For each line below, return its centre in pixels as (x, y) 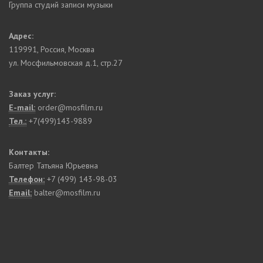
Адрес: (21, 36)
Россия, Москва (68, 50)
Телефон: (27, 179)
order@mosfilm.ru (69, 108)
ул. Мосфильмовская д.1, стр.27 (66, 63)
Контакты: (29, 152)
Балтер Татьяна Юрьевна (53, 166)
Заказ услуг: (32, 94)
